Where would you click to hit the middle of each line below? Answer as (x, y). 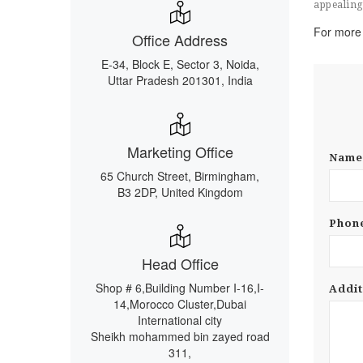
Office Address (180, 40)
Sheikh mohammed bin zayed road (180, 336)
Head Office (180, 263)
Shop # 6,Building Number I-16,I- (180, 288)
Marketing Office (180, 152)
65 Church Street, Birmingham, (180, 176)
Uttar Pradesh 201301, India (180, 80)
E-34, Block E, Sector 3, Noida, (180, 64)
